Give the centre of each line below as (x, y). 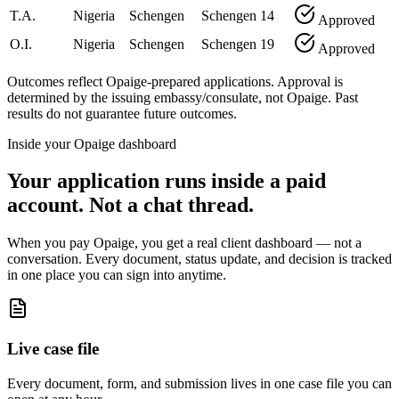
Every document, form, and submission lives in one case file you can (199, 383)
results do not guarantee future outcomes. (122, 113)
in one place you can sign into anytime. (117, 275)
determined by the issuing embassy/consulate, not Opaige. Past (183, 97)
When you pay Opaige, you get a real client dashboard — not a (184, 243)
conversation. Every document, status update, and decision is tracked (199, 259)
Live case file (53, 349)
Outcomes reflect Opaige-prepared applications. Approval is (175, 81)
